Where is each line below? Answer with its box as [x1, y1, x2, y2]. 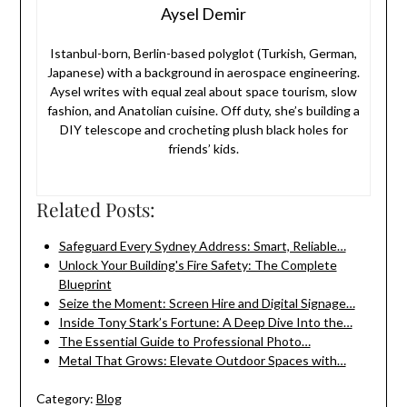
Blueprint [58, 276, 112, 293]
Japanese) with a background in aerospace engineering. [47, 65, 360, 81]
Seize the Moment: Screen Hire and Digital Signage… [58, 295, 355, 312]
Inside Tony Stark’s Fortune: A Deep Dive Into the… [58, 314, 352, 331]
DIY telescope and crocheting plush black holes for [59, 122, 348, 138]
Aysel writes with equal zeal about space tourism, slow [50, 84, 357, 100]
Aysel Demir [161, 4, 246, 25]
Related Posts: [35, 196, 155, 223]
